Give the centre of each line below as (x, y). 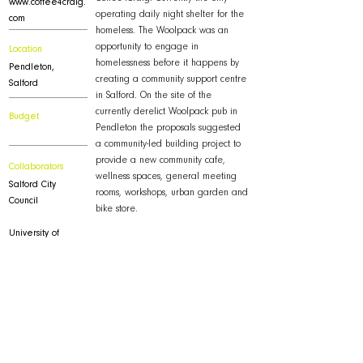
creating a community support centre (171, 80)
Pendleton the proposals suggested (168, 129)
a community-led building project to (168, 145)
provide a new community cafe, (160, 161)
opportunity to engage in (147, 48)
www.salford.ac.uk (45, 267)
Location (26, 50)
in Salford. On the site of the (154, 96)
